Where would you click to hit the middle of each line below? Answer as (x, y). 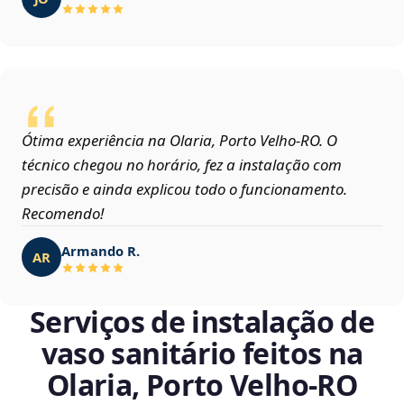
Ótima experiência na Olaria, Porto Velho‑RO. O (179, 141)
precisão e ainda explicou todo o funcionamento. (184, 189)
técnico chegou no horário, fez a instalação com (182, 165)
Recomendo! (63, 214)
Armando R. (101, 250)
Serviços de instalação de (202, 322)
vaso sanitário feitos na (202, 353)
